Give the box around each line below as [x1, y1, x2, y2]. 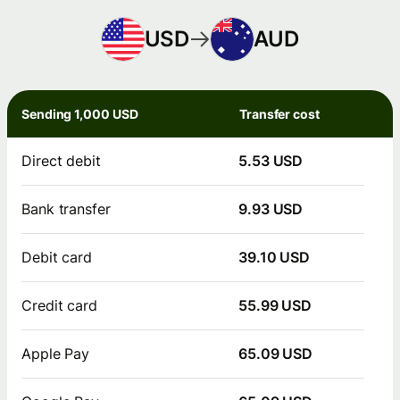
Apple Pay [21, 344, 90, 362]
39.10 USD [238, 247, 311, 266]
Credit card [21, 296, 98, 314]
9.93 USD [238, 199, 304, 218]
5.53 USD [238, 151, 304, 170]
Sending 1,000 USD [21, 105, 138, 121]
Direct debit [21, 151, 101, 170]
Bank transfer [21, 199, 111, 218]
